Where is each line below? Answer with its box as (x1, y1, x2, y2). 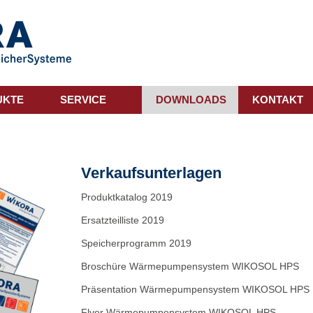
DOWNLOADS (156, 94, 227, 105)
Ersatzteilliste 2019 (81, 214, 165, 226)
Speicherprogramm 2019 (81, 238, 192, 249)
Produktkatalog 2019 (81, 191, 173, 203)
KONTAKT (252, 94, 303, 105)
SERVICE (60, 94, 106, 105)
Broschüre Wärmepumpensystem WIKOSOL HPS (81, 261, 300, 272)
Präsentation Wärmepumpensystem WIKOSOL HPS (81, 284, 310, 295)
